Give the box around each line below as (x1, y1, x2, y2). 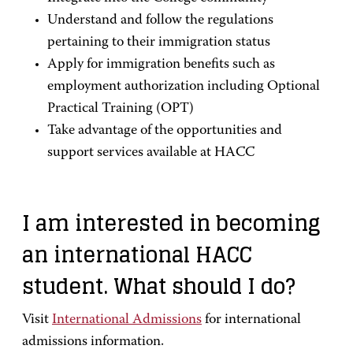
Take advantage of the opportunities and (47, 124, 282, 138)
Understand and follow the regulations (47, 13, 273, 28)
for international (202, 313, 301, 327)
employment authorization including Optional (47, 80, 320, 94)
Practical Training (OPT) (47, 102, 194, 116)
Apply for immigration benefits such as (47, 58, 275, 72)
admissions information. (22, 335, 164, 349)
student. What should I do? (22, 268, 295, 305)
